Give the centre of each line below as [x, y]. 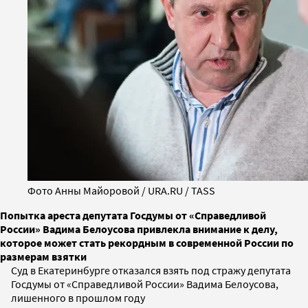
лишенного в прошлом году [78, 297]
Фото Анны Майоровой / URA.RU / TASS [121, 190]
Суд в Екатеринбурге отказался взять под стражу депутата [151, 270]
